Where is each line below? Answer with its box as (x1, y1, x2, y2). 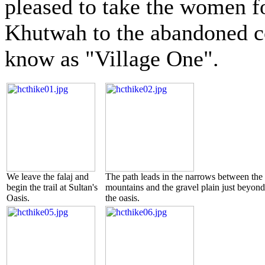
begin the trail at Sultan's (7, 182, 98, 192)
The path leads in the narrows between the (105, 171, 263, 182)
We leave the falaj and (7, 171, 89, 182)
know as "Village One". (5, 46, 219, 71)
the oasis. (105, 192, 140, 203)
